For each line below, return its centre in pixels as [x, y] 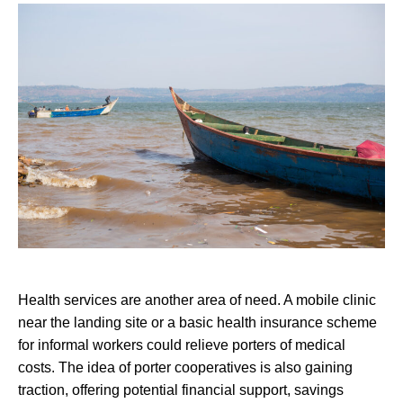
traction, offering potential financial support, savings [181, 390]
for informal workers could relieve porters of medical [182, 345]
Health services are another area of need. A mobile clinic [197, 300]
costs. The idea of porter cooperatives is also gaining [185, 367]
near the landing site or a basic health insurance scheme [197, 322]
